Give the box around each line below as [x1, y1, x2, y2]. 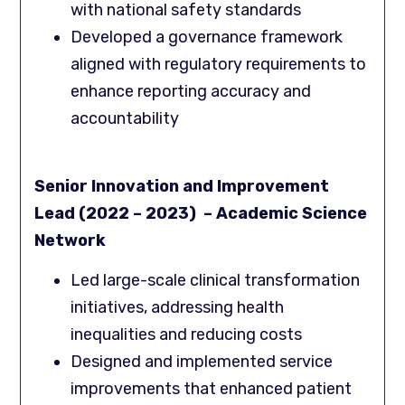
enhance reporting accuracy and [71, 81, 312, 102]
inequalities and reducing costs [71, 325, 303, 345]
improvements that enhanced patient [71, 379, 353, 400]
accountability [71, 108, 180, 129]
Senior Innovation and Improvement [34, 175, 330, 196]
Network [34, 230, 107, 250]
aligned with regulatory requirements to [71, 54, 367, 75]
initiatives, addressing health [71, 297, 285, 318]
